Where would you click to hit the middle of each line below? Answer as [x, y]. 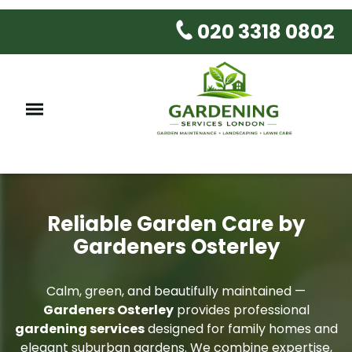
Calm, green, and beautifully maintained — [176, 291]
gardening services [79, 328]
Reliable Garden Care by [176, 224]
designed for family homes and [241, 328]
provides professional [241, 310]
